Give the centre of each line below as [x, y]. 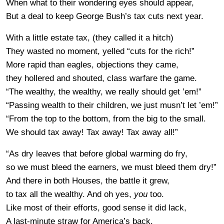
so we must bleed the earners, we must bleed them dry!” [111, 167]
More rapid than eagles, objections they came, [92, 65]
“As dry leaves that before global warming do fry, [97, 154]
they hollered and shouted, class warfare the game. [101, 78]
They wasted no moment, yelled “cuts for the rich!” [100, 51]
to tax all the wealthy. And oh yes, [70, 194]
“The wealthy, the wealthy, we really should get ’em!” [104, 92]
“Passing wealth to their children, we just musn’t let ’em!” [112, 105]
